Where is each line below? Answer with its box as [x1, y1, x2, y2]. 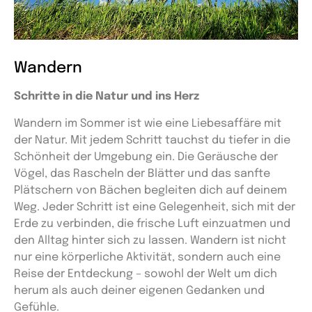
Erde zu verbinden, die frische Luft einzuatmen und [14, 217, 290, 230]
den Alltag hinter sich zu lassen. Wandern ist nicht [14, 234, 286, 247]
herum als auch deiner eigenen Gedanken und [14, 284, 265, 297]
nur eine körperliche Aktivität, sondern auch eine [14, 251, 281, 263]
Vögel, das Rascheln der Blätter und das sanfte [14, 167, 270, 180]
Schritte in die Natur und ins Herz [14, 91, 199, 103]
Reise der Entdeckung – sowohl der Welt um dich [14, 267, 277, 280]
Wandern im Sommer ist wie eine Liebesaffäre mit [14, 117, 281, 130]
